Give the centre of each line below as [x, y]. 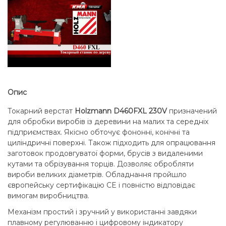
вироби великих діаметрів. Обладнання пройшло [97, 175]
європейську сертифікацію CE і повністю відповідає [101, 185]
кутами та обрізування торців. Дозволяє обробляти [101, 164]
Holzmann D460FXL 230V [121, 111]
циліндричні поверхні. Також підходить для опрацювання [111, 143]
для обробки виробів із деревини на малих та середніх [108, 122]
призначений [192, 111]
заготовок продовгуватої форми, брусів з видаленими [105, 154]
